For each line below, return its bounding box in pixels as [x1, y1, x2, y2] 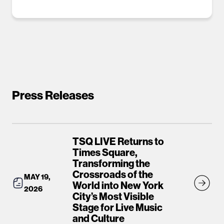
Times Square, [72, 146, 138, 158]
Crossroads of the [72, 168, 153, 180]
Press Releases [12, 88, 94, 102]
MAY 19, [24, 172, 50, 181]
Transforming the [72, 157, 150, 169]
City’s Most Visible [72, 190, 154, 202]
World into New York [72, 179, 164, 191]
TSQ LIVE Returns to [72, 135, 164, 147]
